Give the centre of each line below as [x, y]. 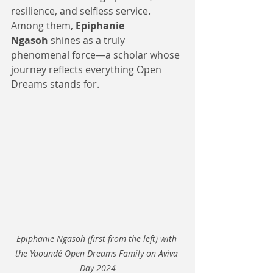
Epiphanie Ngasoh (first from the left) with [97, 238]
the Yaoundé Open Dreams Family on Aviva [97, 253]
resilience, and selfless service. [82, 11]
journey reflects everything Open [87, 69]
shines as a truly [88, 40]
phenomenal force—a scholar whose [97, 55]
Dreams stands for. [55, 84]
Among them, [43, 26]
